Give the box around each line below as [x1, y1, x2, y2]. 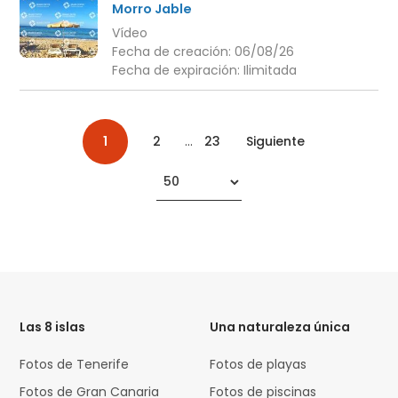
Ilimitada [243, 61, 297, 80]
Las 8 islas [20, 317, 86, 336]
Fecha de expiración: [111, 61, 243, 80]
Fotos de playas [210, 354, 307, 373]
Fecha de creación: [111, 43, 235, 61]
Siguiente [246, 131, 306, 150]
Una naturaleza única [210, 317, 351, 336]
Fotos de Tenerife [20, 354, 130, 373]
